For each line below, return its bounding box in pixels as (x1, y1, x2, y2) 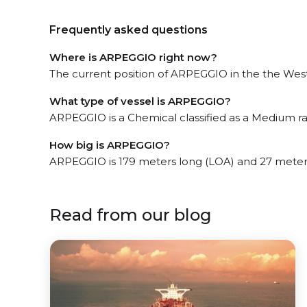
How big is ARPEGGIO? (49, 138, 170, 151)
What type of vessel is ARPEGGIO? (49, 94, 231, 108)
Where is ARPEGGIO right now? (49, 50, 217, 64)
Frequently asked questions (49, 23, 208, 36)
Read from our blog (49, 204, 212, 225)
